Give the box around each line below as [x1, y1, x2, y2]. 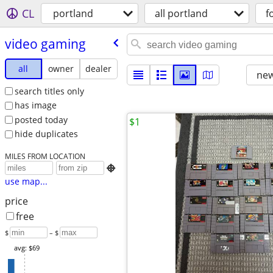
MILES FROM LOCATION [4, 151, 85, 161]
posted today [14, 113, 68, 126]
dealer [85, 62, 112, 74]
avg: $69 [13, 243, 40, 253]
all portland [155, 7, 208, 20]
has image [14, 99, 57, 112]
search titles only [14, 85, 84, 97]
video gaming [4, 35, 86, 52]
